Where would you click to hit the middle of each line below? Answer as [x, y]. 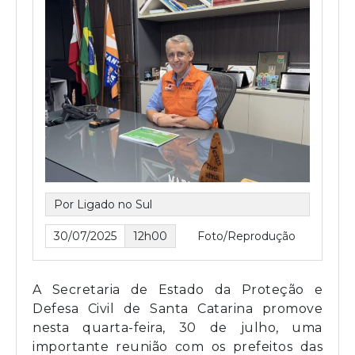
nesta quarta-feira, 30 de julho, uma [177, 328]
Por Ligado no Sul [103, 205]
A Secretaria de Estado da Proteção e [177, 290]
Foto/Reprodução [246, 237]
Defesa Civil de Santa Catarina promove [177, 309]
